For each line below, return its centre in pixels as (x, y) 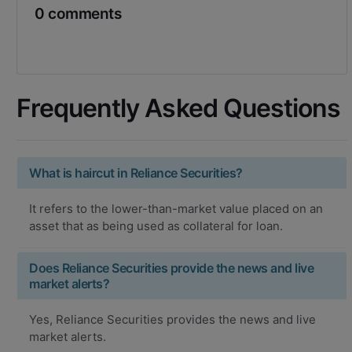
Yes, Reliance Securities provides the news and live (172, 319)
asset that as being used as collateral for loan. (156, 225)
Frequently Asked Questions (179, 108)
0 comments (78, 13)
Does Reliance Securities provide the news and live (171, 268)
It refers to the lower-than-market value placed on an (176, 208)
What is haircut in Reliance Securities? (136, 172)
